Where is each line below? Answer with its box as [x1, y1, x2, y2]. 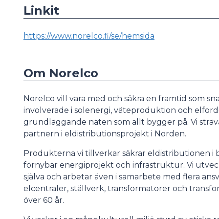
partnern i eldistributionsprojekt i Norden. [23, 129, 186, 138]
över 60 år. [23, 196, 64, 205]
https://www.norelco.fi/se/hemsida [23, 31, 154, 41]
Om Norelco [23, 66, 98, 80]
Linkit [23, 3, 59, 18]
